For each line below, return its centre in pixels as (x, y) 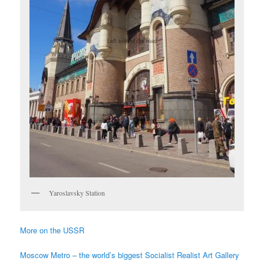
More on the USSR (52, 230)
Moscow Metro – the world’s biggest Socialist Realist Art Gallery (130, 255)
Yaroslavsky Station (77, 193)
